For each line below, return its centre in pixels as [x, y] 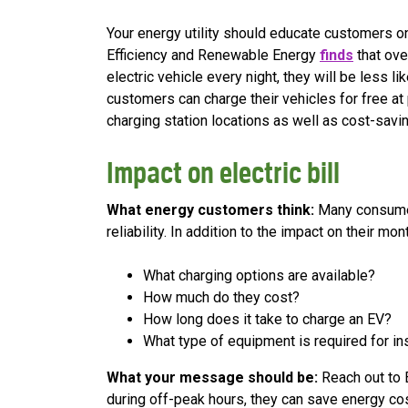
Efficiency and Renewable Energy [213, 56]
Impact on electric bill [223, 173]
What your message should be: [214, 378]
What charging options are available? [259, 276]
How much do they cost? [221, 298]
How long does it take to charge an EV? [267, 320]
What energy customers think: [212, 210]
